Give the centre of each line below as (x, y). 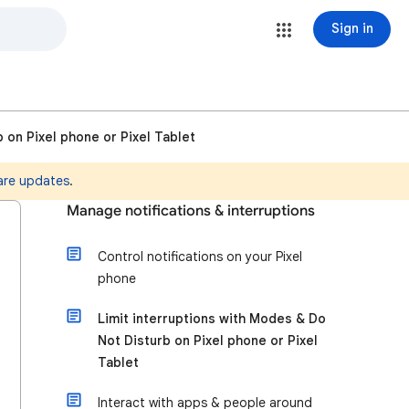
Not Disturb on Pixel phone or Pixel (208, 341)
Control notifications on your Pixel (200, 257)
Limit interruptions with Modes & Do (212, 319)
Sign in (352, 28)
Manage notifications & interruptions (191, 211)
